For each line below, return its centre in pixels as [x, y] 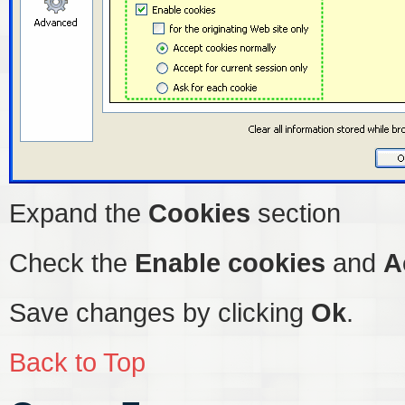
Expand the [79, 213]
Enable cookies [230, 263]
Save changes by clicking [160, 312]
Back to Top [77, 362]
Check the [72, 263]
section [296, 213]
